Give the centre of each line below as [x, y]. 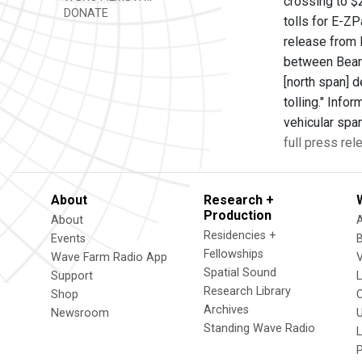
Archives [226, 310]
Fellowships [234, 254]
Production [238, 215]
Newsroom [80, 313]
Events [68, 239]
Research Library [247, 291]
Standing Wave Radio [259, 328]
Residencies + [240, 236]
